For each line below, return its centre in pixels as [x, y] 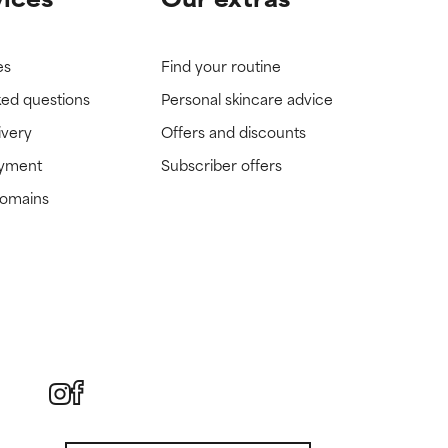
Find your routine [221, 66]
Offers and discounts [234, 132]
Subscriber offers [222, 165]
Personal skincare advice [247, 99]
